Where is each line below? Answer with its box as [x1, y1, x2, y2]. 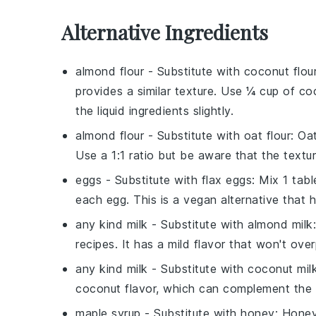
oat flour [243, 128, 291, 142]
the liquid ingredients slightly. [75, 104, 233, 118]
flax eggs [201, 173, 252, 187]
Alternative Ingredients [61, 19, 268, 45]
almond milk [248, 217, 313, 231]
